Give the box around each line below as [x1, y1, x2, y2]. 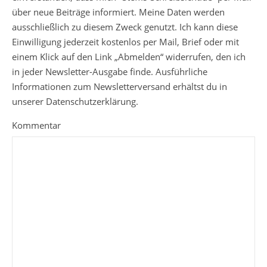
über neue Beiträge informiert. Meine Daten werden [12, 6, 225, 18]
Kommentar [12, 119, 61, 131]
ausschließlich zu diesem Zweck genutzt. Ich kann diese [12, 21, 238, 33]
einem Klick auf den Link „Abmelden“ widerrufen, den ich [12, 51, 246, 63]
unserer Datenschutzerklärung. [12, 95, 138, 107]
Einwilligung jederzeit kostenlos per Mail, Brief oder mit [12, 36, 239, 48]
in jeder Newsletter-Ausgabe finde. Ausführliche [12, 66, 207, 77]
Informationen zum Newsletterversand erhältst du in [12, 80, 227, 92]
